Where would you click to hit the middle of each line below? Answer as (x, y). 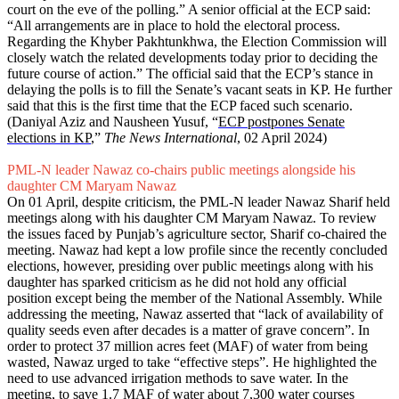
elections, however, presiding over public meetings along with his (190, 266)
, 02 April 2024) (282, 138)
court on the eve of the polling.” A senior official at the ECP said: (189, 10)
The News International (171, 138)
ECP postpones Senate (281, 122)
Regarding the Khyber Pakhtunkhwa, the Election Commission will (197, 42)
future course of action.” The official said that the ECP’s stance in (190, 74)
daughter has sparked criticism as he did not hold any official (177, 282)
